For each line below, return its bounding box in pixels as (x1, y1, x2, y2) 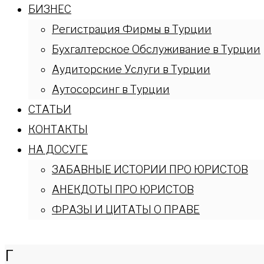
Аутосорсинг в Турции (52, 83, 170, 95)
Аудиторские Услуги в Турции (52, 63, 210, 75)
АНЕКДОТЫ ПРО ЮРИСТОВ (52, 183, 194, 196)
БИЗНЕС (28, 3, 71, 15)
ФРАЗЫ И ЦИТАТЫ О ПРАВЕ (52, 203, 200, 216)
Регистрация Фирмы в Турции (52, 23, 212, 35)
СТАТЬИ (28, 103, 71, 115)
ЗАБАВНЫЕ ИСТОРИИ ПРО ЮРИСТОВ (52, 163, 248, 176)
